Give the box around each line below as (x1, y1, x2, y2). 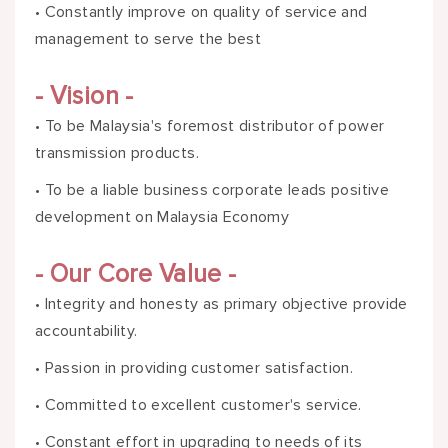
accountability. (35, 321, 138, 342)
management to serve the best (35, 29, 262, 50)
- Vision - (35, 81, 134, 112)
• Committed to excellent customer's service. (35, 395, 362, 416)
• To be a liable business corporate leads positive (35, 180, 389, 201)
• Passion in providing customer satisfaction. (35, 358, 354, 379)
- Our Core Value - (35, 259, 237, 290)
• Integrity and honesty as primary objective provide (35, 294, 408, 315)
